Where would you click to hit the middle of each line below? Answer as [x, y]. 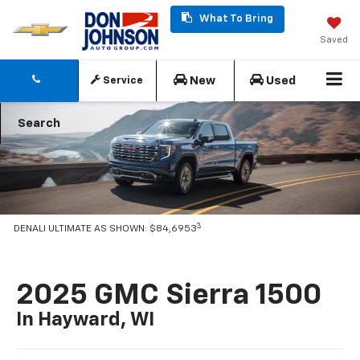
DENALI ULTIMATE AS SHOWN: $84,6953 [106, 229]
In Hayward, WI [86, 319]
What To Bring [235, 18]
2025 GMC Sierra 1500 [169, 295]
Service [121, 81]
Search [39, 124]
